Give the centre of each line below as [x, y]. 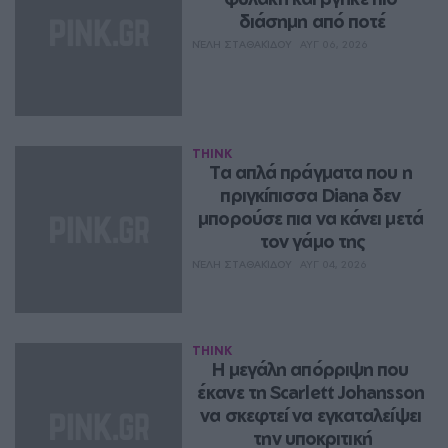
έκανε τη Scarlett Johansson [310, 391]
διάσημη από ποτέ [312, 20]
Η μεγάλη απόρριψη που [310, 368]
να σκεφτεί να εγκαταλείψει [310, 414]
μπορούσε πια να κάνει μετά [310, 217]
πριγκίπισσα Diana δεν [310, 194]
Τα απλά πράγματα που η [310, 171]
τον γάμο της [312, 240]
